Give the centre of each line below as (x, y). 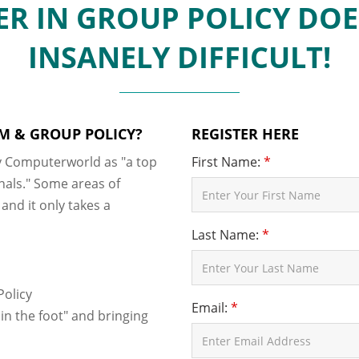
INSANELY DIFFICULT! (179, 57)
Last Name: (227, 235)
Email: (211, 308)
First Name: (228, 162)
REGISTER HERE (245, 134)
